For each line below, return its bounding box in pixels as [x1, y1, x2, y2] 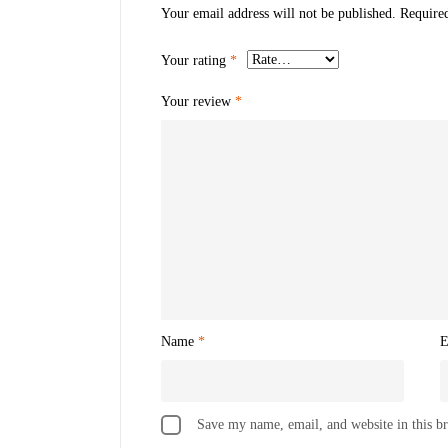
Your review [161, 93, 235, 109]
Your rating [161, 52, 230, 68]
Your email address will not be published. [161, 5, 396, 21]
